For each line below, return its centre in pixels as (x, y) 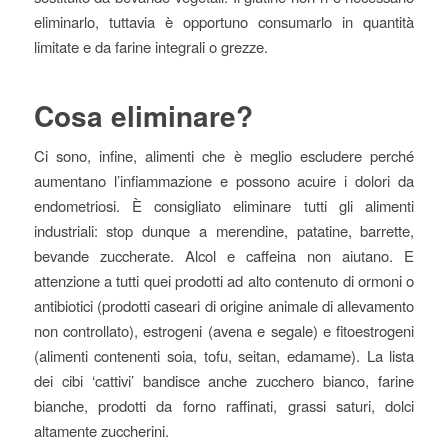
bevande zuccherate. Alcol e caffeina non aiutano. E (224, 256)
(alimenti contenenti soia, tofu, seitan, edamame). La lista (224, 356)
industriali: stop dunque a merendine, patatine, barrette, (224, 231)
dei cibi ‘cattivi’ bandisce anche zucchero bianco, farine (224, 381)
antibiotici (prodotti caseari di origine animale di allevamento (224, 306)
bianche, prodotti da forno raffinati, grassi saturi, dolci (224, 406)
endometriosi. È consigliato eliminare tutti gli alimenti (224, 206)
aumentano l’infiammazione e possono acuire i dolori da (224, 181)
